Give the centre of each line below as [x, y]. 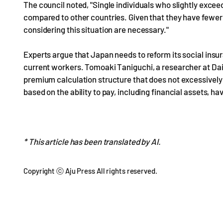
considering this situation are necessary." [96, 29]
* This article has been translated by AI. [92, 141]
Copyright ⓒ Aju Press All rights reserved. [90, 171]
